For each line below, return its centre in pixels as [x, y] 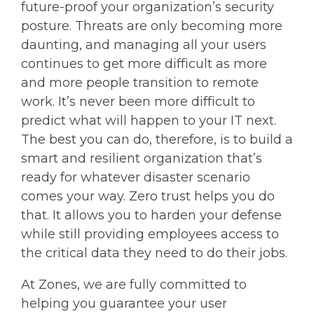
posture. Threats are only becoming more [152, 26]
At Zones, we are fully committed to [134, 284]
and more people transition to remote [140, 82]
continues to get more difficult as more [144, 63]
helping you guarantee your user [124, 303]
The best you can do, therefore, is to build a [157, 139]
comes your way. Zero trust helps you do [148, 196]
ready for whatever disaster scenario [136, 177]
